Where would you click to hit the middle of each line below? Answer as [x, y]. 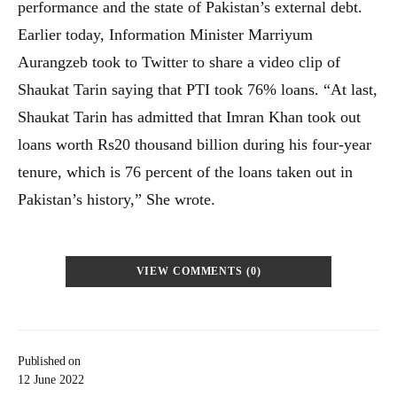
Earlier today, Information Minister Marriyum [165, 35]
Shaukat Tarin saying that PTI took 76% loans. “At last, [198, 90]
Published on [49, 361]
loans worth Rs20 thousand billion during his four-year [195, 144]
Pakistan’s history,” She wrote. [117, 199]
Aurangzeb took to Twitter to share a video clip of [179, 62]
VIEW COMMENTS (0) [198, 272]
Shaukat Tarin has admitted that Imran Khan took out [189, 117]
